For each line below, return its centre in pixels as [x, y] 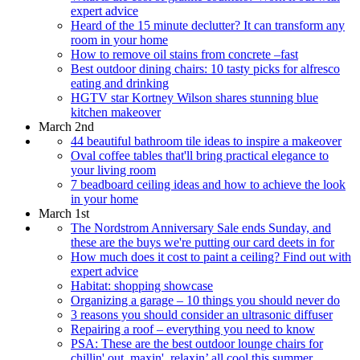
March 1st [64, 213]
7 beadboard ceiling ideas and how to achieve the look [208, 184]
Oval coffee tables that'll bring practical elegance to [200, 155]
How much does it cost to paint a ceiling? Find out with [211, 256]
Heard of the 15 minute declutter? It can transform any [208, 25]
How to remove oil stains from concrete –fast [184, 54]
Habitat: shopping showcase [142, 285]
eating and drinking [120, 83]
